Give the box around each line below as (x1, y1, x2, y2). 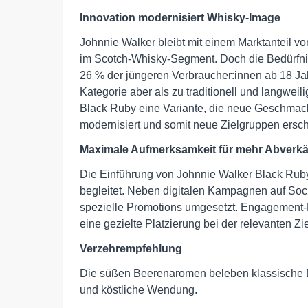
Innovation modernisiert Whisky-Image (80, 11, 280, 23)
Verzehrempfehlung (80, 242, 182, 254)
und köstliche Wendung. (80, 283, 197, 296)
